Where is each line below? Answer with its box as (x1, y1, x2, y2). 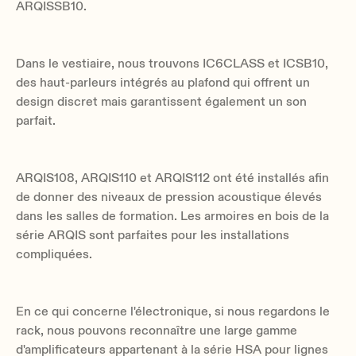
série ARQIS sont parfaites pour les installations (16, 226, 289, 243)
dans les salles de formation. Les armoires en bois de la (16, 207, 329, 224)
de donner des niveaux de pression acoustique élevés (16, 188, 322, 205)
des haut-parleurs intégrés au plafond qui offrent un (16, 74, 310, 91)
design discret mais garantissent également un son (16, 93, 307, 110)
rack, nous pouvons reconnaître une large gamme (16, 322, 297, 339)
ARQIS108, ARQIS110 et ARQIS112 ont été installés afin (16, 169, 329, 186)
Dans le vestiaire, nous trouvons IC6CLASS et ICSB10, (16, 55, 328, 72)
